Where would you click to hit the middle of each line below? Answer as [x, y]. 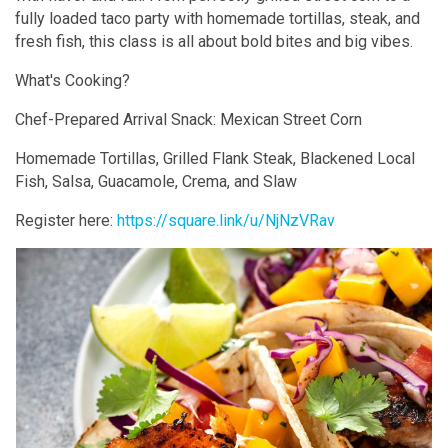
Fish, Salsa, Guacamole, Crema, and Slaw [158, 181]
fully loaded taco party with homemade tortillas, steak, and [217, 18]
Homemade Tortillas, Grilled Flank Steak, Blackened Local [215, 158]
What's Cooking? [74, 80]
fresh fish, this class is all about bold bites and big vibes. [216, 41]
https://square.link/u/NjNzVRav [226, 220]
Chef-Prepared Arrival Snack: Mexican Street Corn [192, 119]
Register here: [66, 220]
